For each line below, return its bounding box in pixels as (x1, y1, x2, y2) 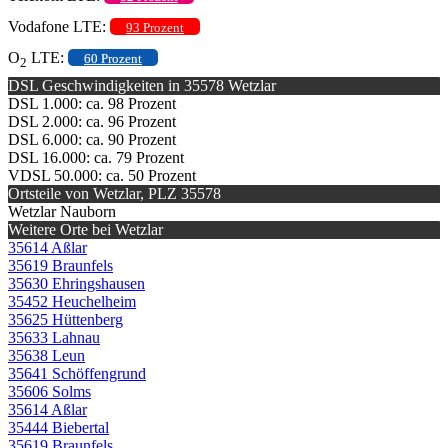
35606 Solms (8, 382, 91, 400)
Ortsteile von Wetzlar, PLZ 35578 (8, 184, 221, 202)
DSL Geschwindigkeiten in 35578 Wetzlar (8, 76, 276, 94)
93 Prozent (126, 19, 184, 35)
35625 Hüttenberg (8, 310, 123, 328)
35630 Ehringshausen (8, 274, 145, 292)
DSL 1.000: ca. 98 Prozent (8, 94, 176, 112)
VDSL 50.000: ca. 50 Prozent (8, 166, 196, 184)
